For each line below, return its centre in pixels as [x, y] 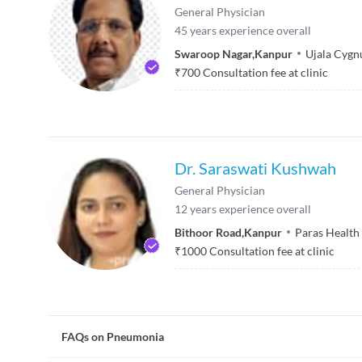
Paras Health [327, 232]
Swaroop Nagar [213, 53]
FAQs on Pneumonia [113, 336]
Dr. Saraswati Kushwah [255, 168]
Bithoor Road [208, 232]
